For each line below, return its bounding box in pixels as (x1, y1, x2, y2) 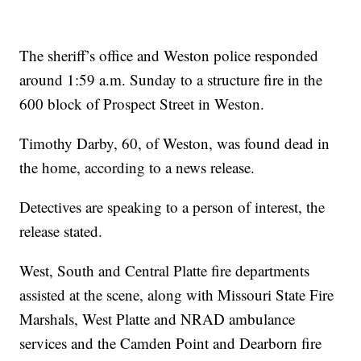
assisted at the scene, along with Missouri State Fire (19, 284, 334, 305)
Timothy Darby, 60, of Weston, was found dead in (19, 133, 330, 154)
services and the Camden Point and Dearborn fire (19, 333, 322, 354)
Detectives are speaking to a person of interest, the (19, 197, 326, 218)
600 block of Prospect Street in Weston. (19, 93, 265, 114)
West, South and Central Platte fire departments (19, 260, 310, 281)
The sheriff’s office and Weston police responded (19, 45, 319, 66)
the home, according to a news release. (19, 157, 255, 178)
